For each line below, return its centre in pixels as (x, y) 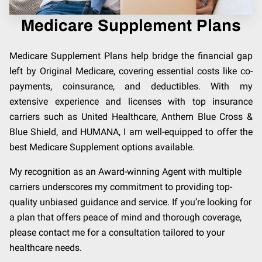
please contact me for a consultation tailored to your (117, 233)
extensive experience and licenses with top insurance (131, 102)
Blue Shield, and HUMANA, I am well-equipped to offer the (131, 132)
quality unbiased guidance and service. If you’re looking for (130, 202)
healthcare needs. (46, 248)
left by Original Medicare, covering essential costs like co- (131, 71)
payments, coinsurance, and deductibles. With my (131, 87)
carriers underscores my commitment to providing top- (121, 187)
